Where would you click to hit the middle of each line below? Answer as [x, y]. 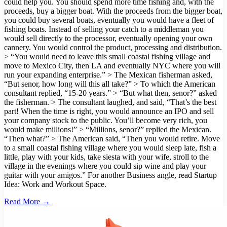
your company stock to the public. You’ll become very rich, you [106, 120]
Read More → [27, 201]
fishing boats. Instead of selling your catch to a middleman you [104, 29]
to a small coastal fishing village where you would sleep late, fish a [110, 147]
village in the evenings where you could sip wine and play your [105, 166]
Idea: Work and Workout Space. [55, 184]
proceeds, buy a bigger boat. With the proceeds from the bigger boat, [113, 11]
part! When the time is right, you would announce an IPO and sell [109, 111]
